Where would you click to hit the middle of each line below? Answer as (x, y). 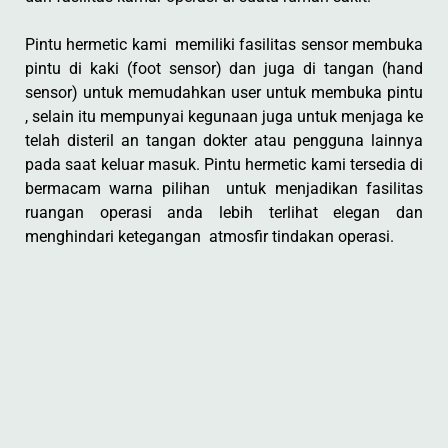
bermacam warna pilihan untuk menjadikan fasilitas (224, 188)
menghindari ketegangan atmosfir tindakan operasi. (209, 236)
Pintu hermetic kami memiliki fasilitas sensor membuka (224, 44)
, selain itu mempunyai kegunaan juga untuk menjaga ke (224, 116)
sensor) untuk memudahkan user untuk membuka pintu (224, 92)
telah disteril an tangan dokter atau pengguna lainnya (224, 140)
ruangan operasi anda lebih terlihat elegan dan (224, 212)
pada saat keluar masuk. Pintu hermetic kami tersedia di (224, 164)
